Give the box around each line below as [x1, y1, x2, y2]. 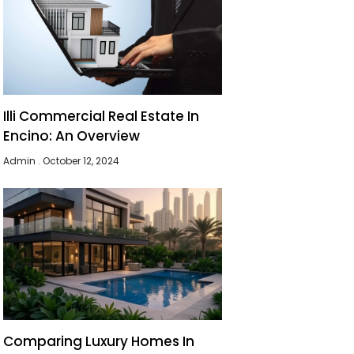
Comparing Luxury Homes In [3, 331, 195, 351]
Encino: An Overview [3, 126, 141, 146]
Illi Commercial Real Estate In [3, 107, 200, 126]
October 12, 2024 [40, 154, 120, 168]
